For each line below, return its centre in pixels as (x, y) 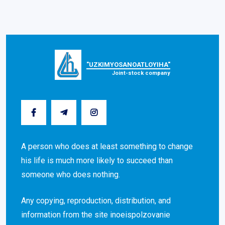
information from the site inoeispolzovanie (96, 215)
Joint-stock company (141, 73)
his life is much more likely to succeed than (97, 160)
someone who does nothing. (71, 175)
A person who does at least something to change (107, 146)
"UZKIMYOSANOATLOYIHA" (129, 64)
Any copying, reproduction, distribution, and (96, 201)
